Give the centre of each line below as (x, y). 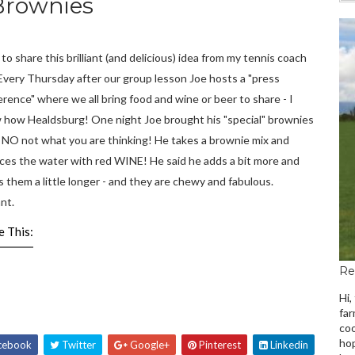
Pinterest (219, 345)
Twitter (78, 345)
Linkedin (288, 345)
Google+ (149, 345)
